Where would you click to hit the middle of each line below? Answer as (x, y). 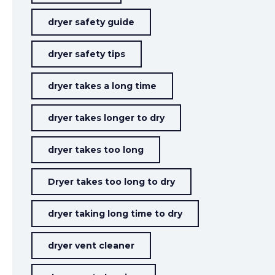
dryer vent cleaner (91, 246)
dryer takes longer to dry (107, 118)
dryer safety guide (91, 22)
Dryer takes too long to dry (112, 182)
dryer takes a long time (103, 86)
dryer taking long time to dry (115, 214)
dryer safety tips (87, 54)
